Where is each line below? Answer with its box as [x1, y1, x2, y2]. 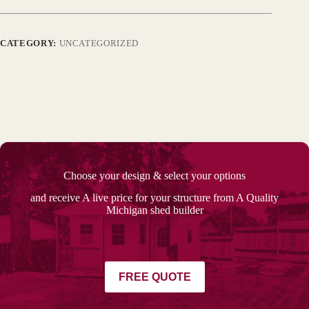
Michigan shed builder [106, 204, 203, 217]
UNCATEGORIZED [59, 37, 139, 48]
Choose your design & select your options [63, 169, 246, 181]
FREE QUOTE [118, 270, 191, 283]
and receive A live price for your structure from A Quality [30, 192, 279, 204]
